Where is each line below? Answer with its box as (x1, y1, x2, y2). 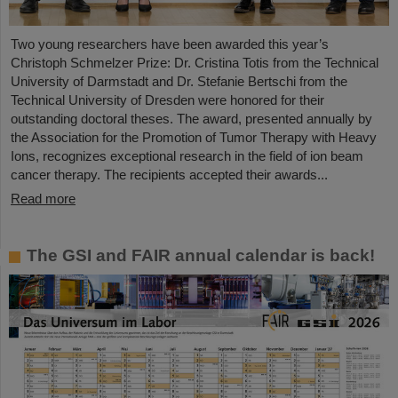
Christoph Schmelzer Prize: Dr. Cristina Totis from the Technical (11, 54, 378, 70)
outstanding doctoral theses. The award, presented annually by (11, 110, 372, 126)
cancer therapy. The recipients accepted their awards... (11, 166, 328, 182)
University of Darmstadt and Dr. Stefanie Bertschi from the (11, 73, 347, 89)
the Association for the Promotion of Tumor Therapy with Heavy (11, 129, 377, 145)
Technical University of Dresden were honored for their (11, 92, 324, 107)
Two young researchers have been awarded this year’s (11, 36, 329, 52)
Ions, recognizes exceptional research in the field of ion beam (11, 147, 363, 163)
